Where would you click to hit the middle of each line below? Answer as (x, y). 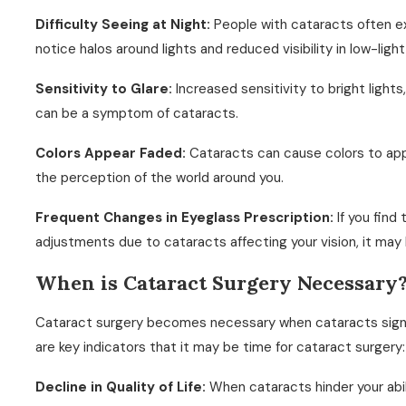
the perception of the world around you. (160, 178)
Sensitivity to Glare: (106, 89)
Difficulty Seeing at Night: (125, 24)
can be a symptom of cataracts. (137, 113)
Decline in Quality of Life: (123, 387)
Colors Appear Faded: (113, 153)
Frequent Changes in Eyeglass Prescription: (185, 217)
